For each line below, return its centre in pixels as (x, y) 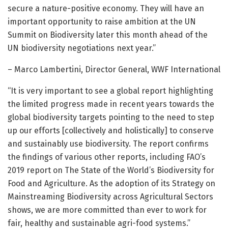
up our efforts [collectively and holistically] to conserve (111, 131)
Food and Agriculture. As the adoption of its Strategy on (111, 184)
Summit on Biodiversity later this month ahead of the (108, 35)
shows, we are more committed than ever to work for (107, 210)
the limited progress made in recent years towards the (111, 104)
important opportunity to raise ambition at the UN (102, 22)
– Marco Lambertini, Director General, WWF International (114, 70)
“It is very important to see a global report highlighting (110, 91)
